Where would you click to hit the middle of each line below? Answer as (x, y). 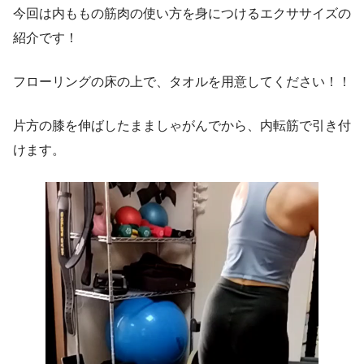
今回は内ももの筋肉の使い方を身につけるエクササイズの (182, 14)
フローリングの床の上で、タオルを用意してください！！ (182, 82)
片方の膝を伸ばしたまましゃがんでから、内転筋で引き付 (182, 126)
